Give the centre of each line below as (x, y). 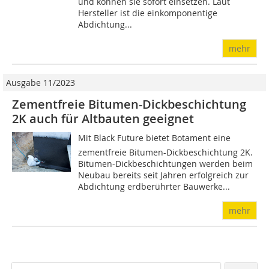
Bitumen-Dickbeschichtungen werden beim (166, 164)
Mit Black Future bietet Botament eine (155, 138)
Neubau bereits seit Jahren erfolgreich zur (164, 175)
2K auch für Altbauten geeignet (103, 119)
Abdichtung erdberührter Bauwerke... (154, 187)
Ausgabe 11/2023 (41, 83)
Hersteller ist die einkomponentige (148, 13)
